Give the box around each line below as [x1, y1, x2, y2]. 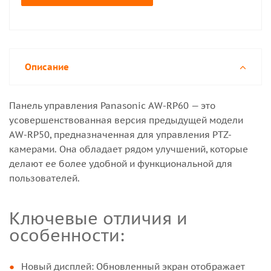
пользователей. [9, 172, 80, 184]
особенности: [9, 224, 125, 246]
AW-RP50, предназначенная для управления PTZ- [9, 129, 232, 140]
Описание [25, 61, 69, 73]
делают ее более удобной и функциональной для [9, 158, 232, 169]
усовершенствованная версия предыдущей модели [9, 114, 243, 126]
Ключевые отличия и [9, 207, 21, 229]
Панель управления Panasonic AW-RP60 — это [9, 100, 215, 111]
